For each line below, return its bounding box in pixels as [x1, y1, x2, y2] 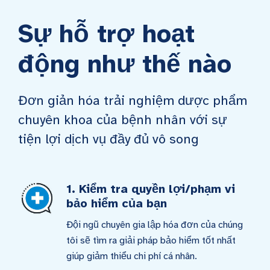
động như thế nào [18, 48, 231, 80]
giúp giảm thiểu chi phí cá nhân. [66, 250, 197, 262]
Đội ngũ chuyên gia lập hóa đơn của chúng [66, 219, 243, 231]
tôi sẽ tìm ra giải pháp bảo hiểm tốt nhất [66, 234, 236, 246]
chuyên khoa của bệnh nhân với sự [18, 111, 227, 128]
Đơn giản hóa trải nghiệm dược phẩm [18, 92, 247, 108]
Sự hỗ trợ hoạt [18, 18, 195, 49]
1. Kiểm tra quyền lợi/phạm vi [66, 181, 235, 196]
